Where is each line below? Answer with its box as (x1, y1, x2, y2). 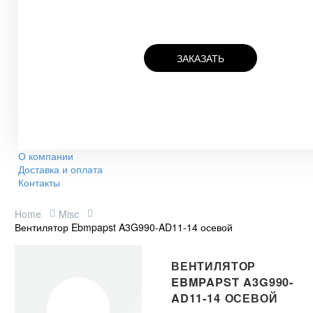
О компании (18, 148, 73, 163)
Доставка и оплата (18, 161, 103, 176)
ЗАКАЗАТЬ (177, 50, 225, 65)
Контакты (18, 175, 60, 189)
